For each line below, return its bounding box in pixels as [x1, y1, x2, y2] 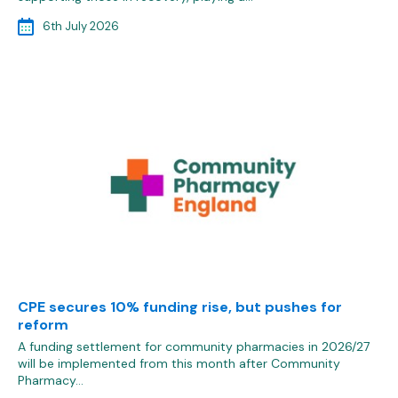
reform [18, 315, 68, 334]
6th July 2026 [43, 19, 119, 34]
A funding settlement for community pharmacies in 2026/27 [18, 338, 370, 354]
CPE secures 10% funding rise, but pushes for [18, 298, 342, 316]
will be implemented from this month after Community [18, 355, 340, 371]
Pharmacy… [18, 372, 84, 388]
